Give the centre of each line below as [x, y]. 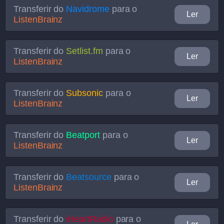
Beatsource [89, 177]
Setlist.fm [84, 51]
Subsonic [84, 93]
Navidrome [88, 9]
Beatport [83, 135]
